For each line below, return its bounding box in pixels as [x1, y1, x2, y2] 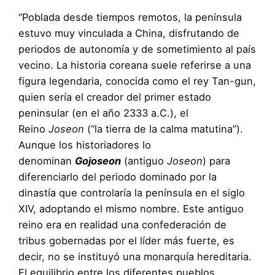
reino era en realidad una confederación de [18, 218, 227, 231]
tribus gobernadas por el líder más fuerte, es [18, 234, 234, 247]
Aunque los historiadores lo [18, 138, 151, 151]
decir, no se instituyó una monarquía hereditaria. [18, 250, 252, 263]
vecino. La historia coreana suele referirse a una [18, 58, 251, 71]
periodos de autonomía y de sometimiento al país [18, 42, 256, 55]
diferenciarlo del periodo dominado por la [18, 170, 217, 183]
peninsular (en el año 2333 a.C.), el [18, 106, 188, 119]
